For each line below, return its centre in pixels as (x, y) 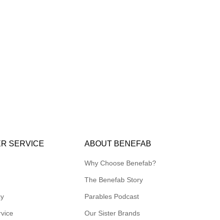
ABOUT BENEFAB (118, 144)
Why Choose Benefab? (121, 163)
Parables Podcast (112, 197)
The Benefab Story (114, 180)
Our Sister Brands (112, 213)
